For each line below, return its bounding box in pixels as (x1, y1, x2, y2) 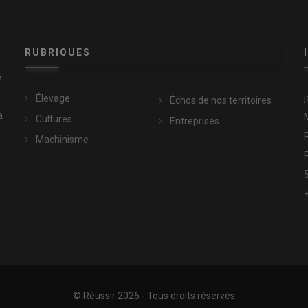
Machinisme (35, 134, 89, 146)
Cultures (35, 113, 72, 125)
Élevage (35, 93, 70, 104)
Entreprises (169, 115, 219, 127)
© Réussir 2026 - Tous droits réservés (73, 290, 235, 302)
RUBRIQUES (24, 47, 91, 58)
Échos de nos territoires (169, 95, 272, 107)
